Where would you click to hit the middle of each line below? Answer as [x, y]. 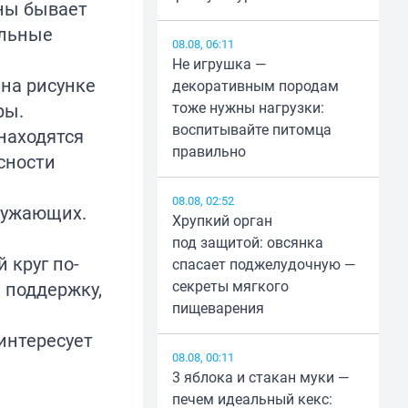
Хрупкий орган [222, 221]
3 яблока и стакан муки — [260, 377]
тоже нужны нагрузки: [248, 108]
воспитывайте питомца [251, 130]
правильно [209, 152]
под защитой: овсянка [247, 243]
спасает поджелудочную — [264, 265]
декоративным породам [255, 86]
